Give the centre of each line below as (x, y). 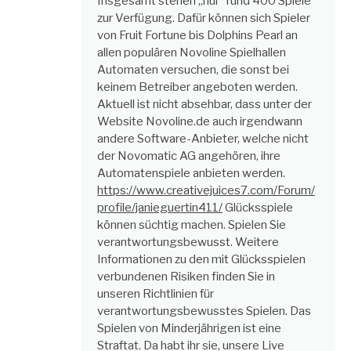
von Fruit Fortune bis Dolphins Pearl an (197, 35)
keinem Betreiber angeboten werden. (197, 87)
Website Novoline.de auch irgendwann (200, 121)
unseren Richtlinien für (156, 293)
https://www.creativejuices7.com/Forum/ (206, 190)
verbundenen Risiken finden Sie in (186, 276)
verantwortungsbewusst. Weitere (188, 242)
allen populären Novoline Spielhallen (192, 52)
